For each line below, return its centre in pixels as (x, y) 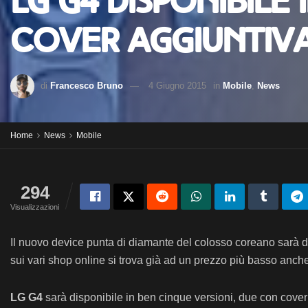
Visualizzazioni (35, 207)
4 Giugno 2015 (177, 85)
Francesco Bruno (87, 85)
